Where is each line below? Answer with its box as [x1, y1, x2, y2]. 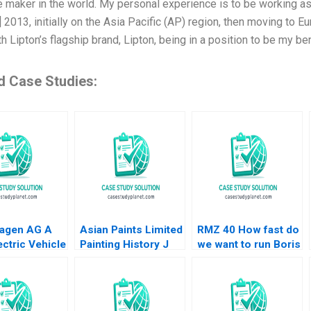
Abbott [196, 267, 231, 280]
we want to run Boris [196, 237, 301, 251]
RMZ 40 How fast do [196, 223, 299, 236]
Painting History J [79, 237, 169, 251]
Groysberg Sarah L [196, 252, 291, 265]
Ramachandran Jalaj [79, 252, 180, 265]
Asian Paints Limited [79, 223, 183, 236]
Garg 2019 [79, 267, 131, 280]
